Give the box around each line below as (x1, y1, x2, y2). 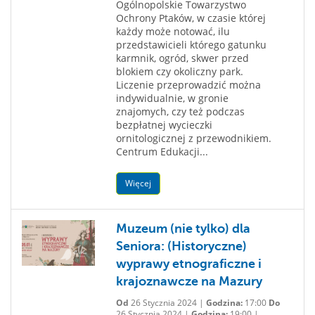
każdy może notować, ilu (115, 25, 230, 38)
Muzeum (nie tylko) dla (115, 221, 250, 236)
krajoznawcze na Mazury (115, 274, 262, 288)
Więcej (124, 177, 151, 189)
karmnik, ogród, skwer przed (115, 51, 249, 65)
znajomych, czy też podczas (115, 105, 245, 118)
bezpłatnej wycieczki (115, 118, 212, 131)
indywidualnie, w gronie (115, 91, 229, 105)
